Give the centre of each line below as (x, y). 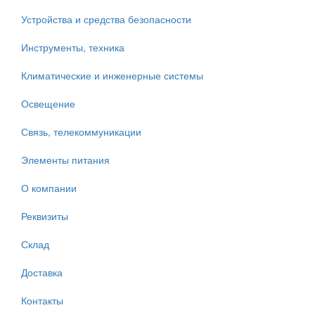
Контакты (42, 301)
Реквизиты (45, 216)
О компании (49, 188)
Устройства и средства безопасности (106, 19)
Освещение (48, 104)
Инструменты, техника (73, 47)
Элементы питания (65, 160)
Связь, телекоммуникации (81, 132)
